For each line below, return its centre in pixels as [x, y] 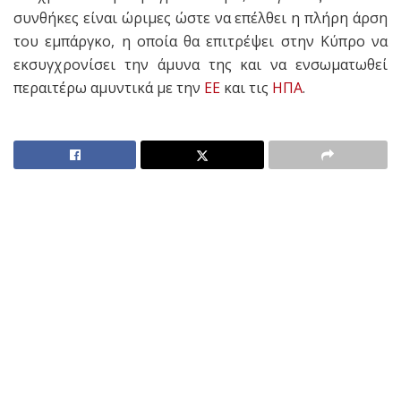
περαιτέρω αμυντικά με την [109, 88]
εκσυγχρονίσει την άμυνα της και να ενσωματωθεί [200, 65]
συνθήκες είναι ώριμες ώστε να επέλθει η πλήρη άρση [200, 18]
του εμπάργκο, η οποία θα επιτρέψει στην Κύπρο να [200, 42]
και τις [246, 88]
